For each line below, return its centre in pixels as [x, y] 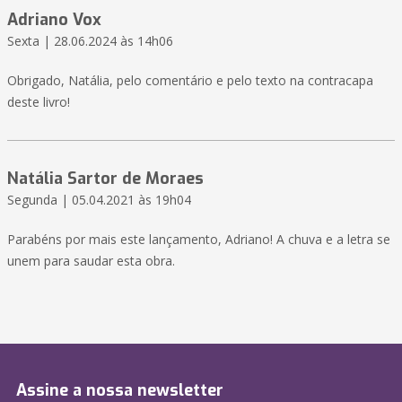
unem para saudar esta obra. [91, 261]
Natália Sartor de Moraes [105, 179]
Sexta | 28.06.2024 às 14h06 [90, 41]
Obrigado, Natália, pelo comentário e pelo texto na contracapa [190, 81]
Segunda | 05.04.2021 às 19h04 [99, 200]
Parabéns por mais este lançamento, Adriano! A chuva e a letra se [199, 240]
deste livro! [39, 102]
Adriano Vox [54, 20]
